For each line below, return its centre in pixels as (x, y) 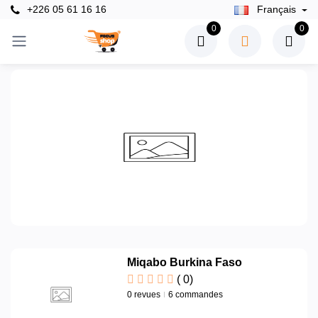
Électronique (48, 97)
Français (276, 10)
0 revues (144, 294)
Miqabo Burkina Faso (185, 262)
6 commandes (196, 294)
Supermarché (50, 133)
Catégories (48, 58)
